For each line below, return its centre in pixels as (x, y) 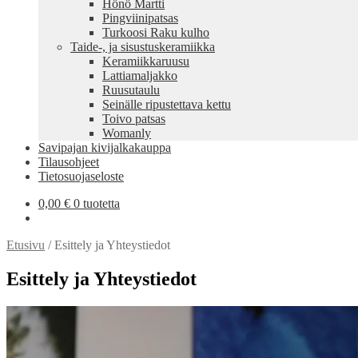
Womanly (127, 133)
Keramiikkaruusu (146, 61)
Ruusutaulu (131, 90)
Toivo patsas (134, 119)
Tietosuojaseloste (81, 176)
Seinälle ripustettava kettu (167, 104)
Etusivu (26, 245)
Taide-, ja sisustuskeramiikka (143, 47)
